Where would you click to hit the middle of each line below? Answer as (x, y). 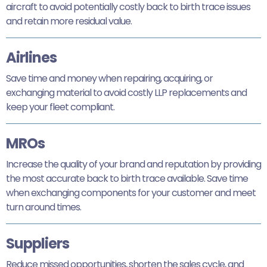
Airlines (31, 57)
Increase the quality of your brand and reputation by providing (133, 164)
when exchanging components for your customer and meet (131, 193)
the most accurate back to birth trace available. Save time (127, 178)
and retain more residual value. (69, 21)
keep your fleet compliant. (60, 107)
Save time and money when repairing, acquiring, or (109, 78)
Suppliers (38, 243)
